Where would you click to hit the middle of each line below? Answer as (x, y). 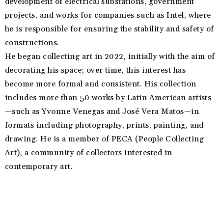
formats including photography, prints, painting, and (104, 125)
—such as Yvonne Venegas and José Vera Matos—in (102, 112)
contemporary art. (39, 167)
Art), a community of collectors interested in (89, 153)
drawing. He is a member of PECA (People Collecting (105, 139)
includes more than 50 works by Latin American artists (108, 98)
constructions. (32, 43)
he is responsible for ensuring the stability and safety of (110, 29)
